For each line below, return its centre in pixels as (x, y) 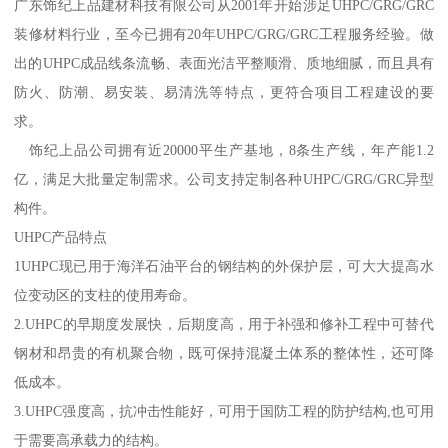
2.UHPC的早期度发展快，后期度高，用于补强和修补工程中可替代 (224, 323)
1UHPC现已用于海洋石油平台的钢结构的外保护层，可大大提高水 (224, 265)
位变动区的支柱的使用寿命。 (105, 294)
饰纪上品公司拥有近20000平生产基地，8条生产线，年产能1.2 (224, 149)
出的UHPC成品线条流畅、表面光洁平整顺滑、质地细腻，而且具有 (224, 62)
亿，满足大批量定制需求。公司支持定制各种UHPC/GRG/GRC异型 (224, 178)
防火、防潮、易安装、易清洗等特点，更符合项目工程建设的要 (224, 91)
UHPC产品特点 (61, 236)
